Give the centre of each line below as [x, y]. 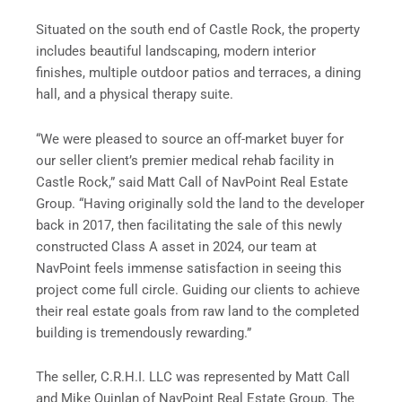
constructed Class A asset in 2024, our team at [176, 246]
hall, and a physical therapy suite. [135, 95]
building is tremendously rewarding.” [144, 332]
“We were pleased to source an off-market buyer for [190, 139]
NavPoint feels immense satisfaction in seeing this [189, 268]
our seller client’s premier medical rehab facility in [185, 160]
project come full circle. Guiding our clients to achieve [198, 289]
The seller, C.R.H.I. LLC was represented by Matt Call [193, 377]
